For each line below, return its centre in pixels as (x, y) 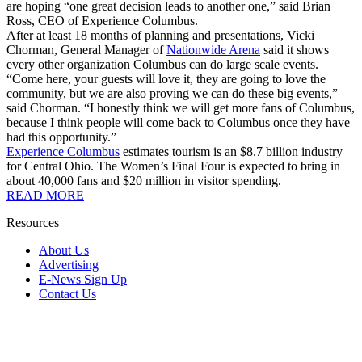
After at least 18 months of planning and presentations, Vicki (160, 35)
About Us (64, 250)
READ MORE (45, 195)
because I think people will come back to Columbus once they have (178, 122)
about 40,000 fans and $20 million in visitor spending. (144, 180)
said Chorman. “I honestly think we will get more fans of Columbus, (181, 107)
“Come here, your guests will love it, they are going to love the (166, 78)
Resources (33, 222)
